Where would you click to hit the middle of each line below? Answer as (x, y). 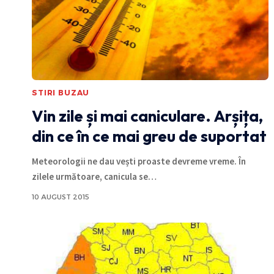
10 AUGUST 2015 (61, 197)
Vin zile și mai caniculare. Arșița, (147, 116)
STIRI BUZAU (61, 92)
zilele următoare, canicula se (90, 176)
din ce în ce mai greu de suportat (149, 136)
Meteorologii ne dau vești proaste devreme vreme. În (139, 161)
